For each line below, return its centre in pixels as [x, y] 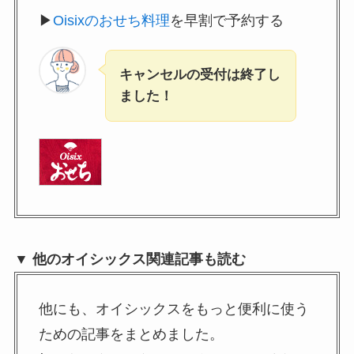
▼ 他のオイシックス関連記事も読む [130, 260]
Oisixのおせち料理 [111, 20]
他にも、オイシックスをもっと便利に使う [173, 309]
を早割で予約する [226, 20]
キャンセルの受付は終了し [200, 75]
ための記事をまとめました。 [131, 334]
